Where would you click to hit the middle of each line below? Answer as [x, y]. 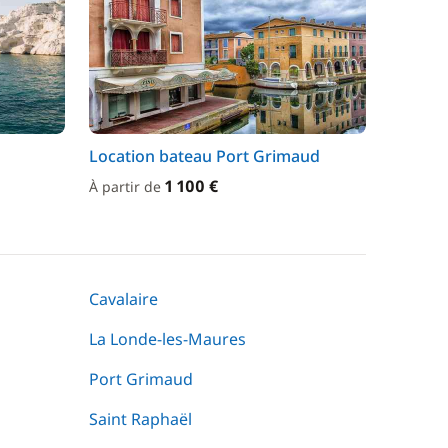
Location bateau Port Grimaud [204, 156]
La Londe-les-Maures [167, 339]
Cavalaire [123, 299]
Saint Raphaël [140, 419]
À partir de [127, 186]
